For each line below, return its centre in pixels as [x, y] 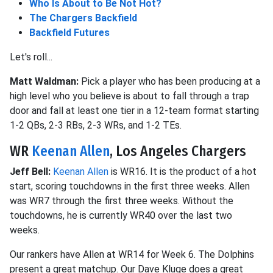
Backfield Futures [69, 33]
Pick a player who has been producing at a [169, 82]
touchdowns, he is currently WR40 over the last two [121, 216]
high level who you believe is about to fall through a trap [129, 96]
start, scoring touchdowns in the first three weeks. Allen [130, 186]
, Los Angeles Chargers [178, 151]
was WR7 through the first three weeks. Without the [122, 201]
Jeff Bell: [31, 172]
